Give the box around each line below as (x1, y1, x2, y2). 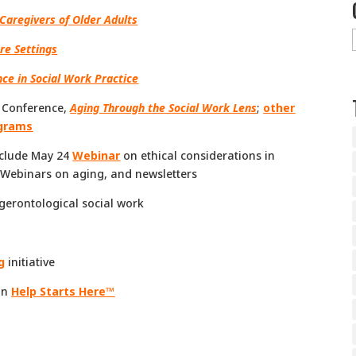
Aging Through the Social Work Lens (70, 99, 257, 115)
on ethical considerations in (120, 147, 276, 163)
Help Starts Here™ (11, 283, 115, 299)
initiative (5, 253, 56, 269)
